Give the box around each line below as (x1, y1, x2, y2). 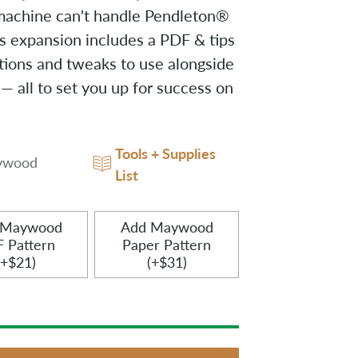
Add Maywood (120, 217, 213, 236)
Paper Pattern (122, 235, 212, 253)
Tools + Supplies (114, 142, 216, 163)
